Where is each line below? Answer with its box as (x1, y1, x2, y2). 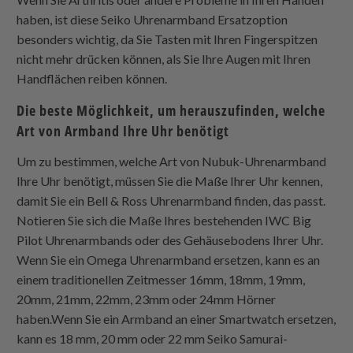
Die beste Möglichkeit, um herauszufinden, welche (17, 100, 326, 120)
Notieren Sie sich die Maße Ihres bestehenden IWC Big (17, 212, 312, 228)
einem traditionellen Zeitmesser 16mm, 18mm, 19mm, (17, 271, 306, 287)
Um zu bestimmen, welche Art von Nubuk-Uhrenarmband (17, 153, 327, 169)
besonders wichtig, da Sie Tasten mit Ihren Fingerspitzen (17, 31, 318, 46)
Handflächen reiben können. (17, 70, 168, 86)
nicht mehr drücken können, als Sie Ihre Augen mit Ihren (17, 50, 311, 66)
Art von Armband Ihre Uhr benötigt (17, 121, 230, 140)
